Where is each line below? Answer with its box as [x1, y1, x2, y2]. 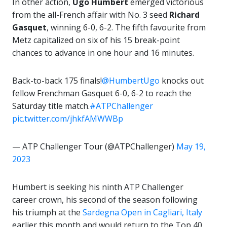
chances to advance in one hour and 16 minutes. [12, 47, 194, 59]
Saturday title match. [12, 100, 90, 112]
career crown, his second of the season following [12, 194, 198, 206]
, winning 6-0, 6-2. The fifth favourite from [47, 22, 206, 33]
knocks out [160, 75, 204, 87]
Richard [169, 9, 200, 21]
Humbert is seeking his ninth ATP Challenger [12, 181, 183, 193]
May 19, [176, 141, 206, 153]
